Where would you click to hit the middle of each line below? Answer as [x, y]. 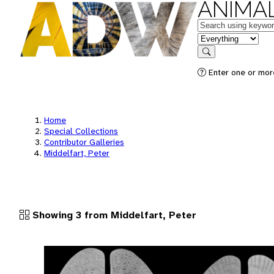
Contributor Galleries [84, 142]
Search [218, 60]
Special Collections [81, 131]
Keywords [218, 24]
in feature [217, 38]
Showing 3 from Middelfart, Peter [113, 215]
